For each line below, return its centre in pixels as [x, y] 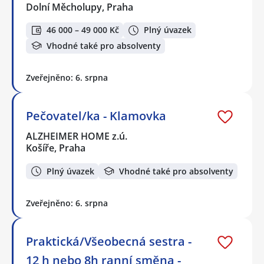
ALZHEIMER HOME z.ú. [77, 136]
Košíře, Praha [56, 148]
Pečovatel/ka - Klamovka [96, 116]
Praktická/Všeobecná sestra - [109, 241]
